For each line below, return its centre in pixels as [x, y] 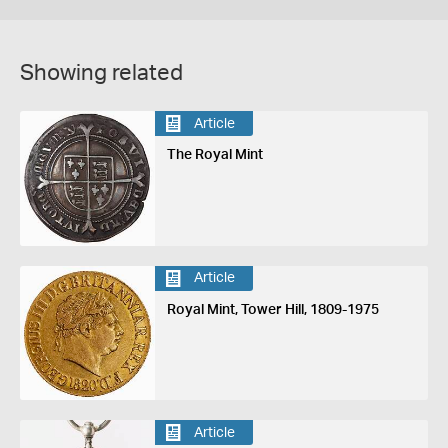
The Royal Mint [214, 155]
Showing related [101, 73]
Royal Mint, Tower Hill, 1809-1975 [272, 309]
